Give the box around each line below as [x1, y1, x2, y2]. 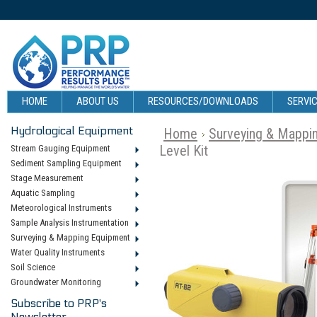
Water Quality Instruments [11, 247, 105, 258]
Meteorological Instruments [11, 202, 112, 213]
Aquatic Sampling [11, 188, 75, 198]
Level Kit [159, 142, 208, 159]
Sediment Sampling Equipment [11, 158, 122, 168]
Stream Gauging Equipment [11, 143, 110, 154]
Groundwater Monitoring [11, 277, 101, 287]
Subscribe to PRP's [11, 296, 107, 310]
